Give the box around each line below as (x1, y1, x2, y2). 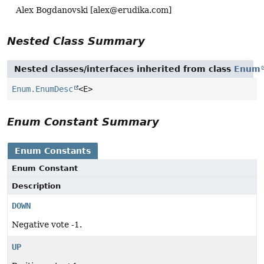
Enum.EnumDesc (12, 84, 73, 94)
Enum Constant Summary (7, 115, 159, 128)
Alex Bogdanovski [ (16, 5, 93, 15)
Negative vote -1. (12, 220, 82, 230)
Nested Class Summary (7, 35, 145, 48)
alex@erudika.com (93, 5, 169, 15)
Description (12, 181, 61, 191)
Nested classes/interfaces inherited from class (14, 64, 234, 74)
